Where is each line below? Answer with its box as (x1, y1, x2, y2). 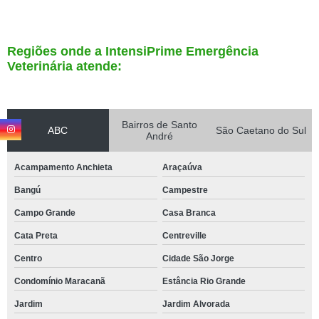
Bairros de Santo (121, 119, 197, 130)
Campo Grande (14, 208, 75, 218)
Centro (14, 253, 42, 263)
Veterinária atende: (7, 59, 122, 73)
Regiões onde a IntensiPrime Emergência (7, 44, 258, 58)
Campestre (162, 185, 208, 195)
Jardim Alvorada (162, 299, 230, 309)
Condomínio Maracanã (14, 276, 105, 286)
